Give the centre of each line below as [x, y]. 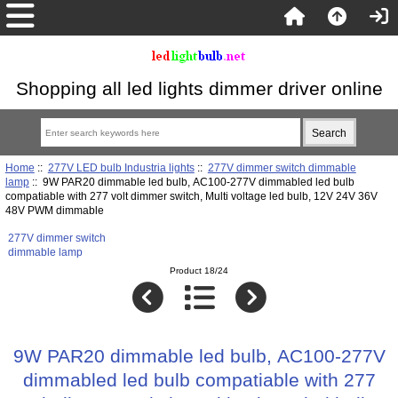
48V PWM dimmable [54, 210]
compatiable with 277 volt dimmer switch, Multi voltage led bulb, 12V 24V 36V [191, 195]
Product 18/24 [199, 271]
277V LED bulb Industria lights [121, 167]
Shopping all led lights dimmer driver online [199, 88]
